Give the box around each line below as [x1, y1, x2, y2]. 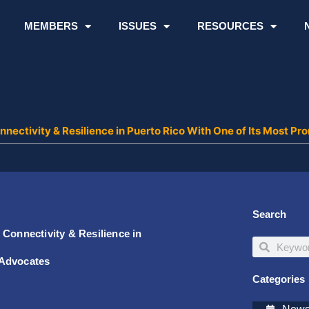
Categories [252, 273, 306, 286]
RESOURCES [197, 20, 263, 32]
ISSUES [118, 20, 157, 32]
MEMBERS [23, 20, 78, 32]
